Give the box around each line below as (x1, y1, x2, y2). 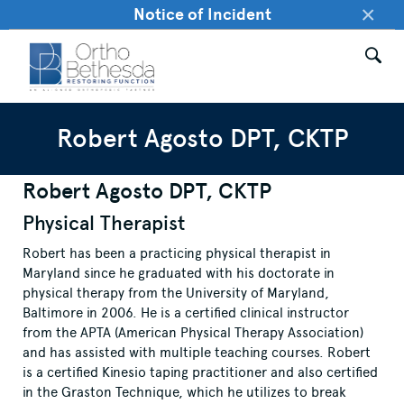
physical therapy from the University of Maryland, (23, 284, 329, 301)
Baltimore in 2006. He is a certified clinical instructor (23, 304, 349, 321)
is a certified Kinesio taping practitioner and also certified (23, 363, 378, 381)
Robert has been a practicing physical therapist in (23, 244, 331, 262)
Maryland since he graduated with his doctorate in (23, 264, 335, 281)
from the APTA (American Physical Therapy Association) (23, 324, 363, 341)
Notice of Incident (133, 4, 271, 24)
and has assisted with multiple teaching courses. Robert (23, 344, 371, 361)
